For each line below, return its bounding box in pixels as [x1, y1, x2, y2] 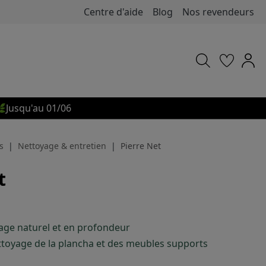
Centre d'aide [84, 5, 143, 18]
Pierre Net [121, 140, 161, 151]
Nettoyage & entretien [18, 140, 106, 151]
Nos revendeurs [182, 5, 254, 18]
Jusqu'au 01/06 [6, 102, 71, 115]
